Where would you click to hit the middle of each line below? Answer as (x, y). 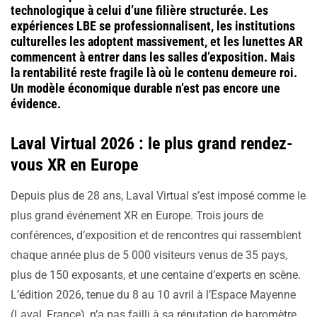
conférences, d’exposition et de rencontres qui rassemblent (156, 236)
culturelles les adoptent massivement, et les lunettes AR (157, 42)
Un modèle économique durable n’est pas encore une (145, 88)
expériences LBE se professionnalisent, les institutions (153, 26)
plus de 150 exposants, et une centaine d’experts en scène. (156, 275)
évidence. (36, 104)
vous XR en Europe (74, 165)
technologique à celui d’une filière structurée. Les (139, 11)
